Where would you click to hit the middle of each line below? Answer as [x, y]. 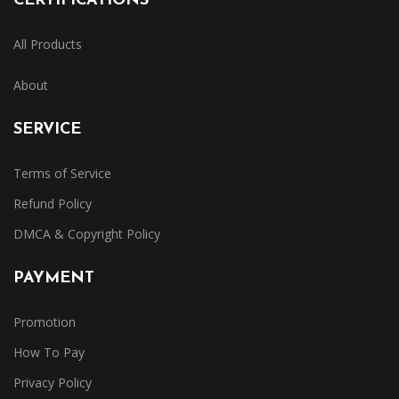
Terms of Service [62, 173]
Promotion [45, 322]
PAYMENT [54, 278]
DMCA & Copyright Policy [87, 234]
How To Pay [49, 352]
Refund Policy [53, 204]
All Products [48, 44]
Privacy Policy [53, 383]
